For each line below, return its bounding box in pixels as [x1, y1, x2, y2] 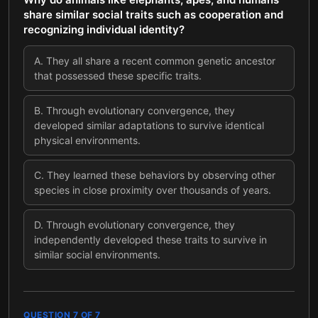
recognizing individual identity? [23, 23, 185, 36]
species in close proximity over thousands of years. [34, 184, 271, 196]
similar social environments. [34, 248, 160, 261]
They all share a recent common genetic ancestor [46, 55, 275, 67]
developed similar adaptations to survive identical [34, 119, 264, 131]
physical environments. [34, 134, 141, 146]
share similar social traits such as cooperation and [23, 8, 283, 21]
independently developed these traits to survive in [34, 234, 267, 246]
